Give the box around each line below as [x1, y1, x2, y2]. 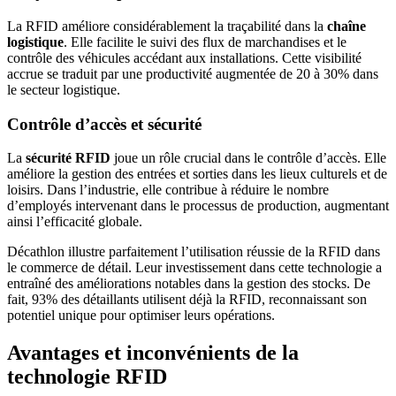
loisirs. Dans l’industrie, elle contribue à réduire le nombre [7, 182, 329, 198]
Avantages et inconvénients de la [7, 341, 299, 365]
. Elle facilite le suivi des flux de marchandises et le [64, 34, 346, 50]
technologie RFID [7, 365, 167, 389]
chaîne [327, 19, 366, 34]
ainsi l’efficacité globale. [7, 214, 142, 230]
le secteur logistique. [7, 82, 120, 98]
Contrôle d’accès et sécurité [7, 114, 202, 133]
